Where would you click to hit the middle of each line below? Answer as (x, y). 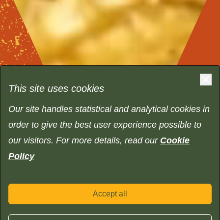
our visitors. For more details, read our (84, 140)
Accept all (113, 194)
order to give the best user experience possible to (105, 125)
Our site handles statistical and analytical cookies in (109, 109)
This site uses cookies (56, 88)
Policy (21, 156)
